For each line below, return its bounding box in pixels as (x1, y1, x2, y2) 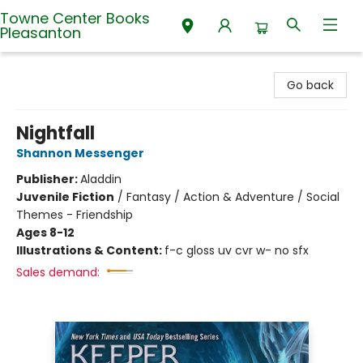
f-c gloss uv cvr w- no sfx (164, 242, 309, 258)
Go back (287, 77, 334, 93)
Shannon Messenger (16, 145, 144, 161)
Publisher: (16, 171, 80, 187)
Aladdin (80, 171, 122, 187)
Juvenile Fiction (16, 189, 114, 205)
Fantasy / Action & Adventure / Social (126, 189, 340, 205)
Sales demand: (16, 264, 100, 280)
